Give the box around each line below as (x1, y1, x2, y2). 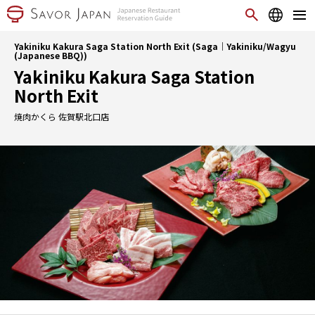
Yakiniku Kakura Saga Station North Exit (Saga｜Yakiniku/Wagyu (14, 40, 296, 52)
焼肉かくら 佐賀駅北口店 (14, 110, 109, 122)
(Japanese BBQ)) (14, 49, 87, 61)
